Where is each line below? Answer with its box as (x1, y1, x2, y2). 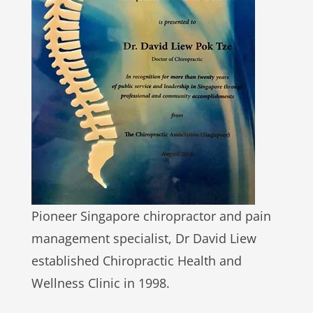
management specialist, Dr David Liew (31, 230, 256, 247)
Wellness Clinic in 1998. (31, 275, 170, 291)
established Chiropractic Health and (31, 252, 242, 269)
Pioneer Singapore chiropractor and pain (31, 208, 271, 224)
